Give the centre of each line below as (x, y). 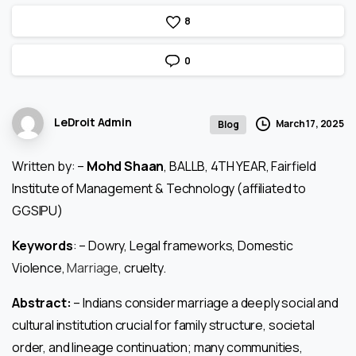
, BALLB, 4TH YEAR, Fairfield (240, 166)
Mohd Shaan (125, 166)
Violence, (40, 267)
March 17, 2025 (310, 124)
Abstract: (42, 302)
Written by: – (49, 166)
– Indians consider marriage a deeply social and (205, 302)
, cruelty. (142, 267)
